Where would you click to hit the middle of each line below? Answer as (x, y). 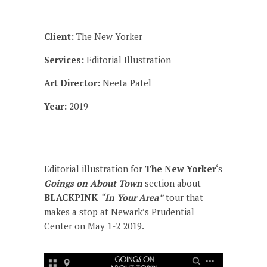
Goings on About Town (93, 183)
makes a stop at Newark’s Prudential (119, 212)
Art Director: (72, 83)
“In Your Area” (132, 198)
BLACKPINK (72, 198)
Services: (64, 60)
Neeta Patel (126, 83)
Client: (60, 37)
